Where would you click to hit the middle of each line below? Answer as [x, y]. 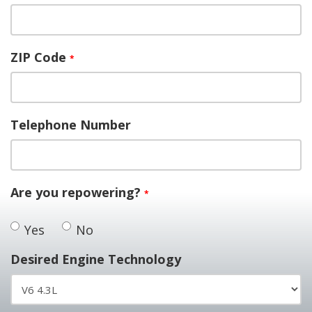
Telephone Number [71, 124]
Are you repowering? [77, 192]
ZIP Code [40, 57]
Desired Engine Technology [96, 259]
